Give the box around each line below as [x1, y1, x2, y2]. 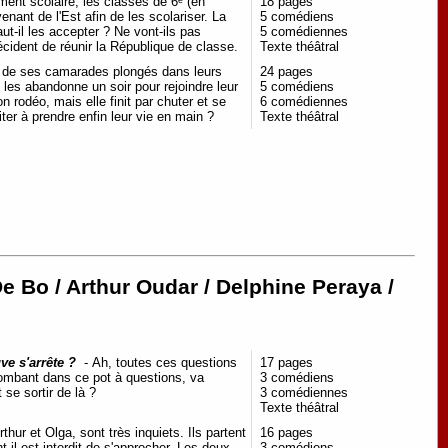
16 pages [260, 425, 313, 441]
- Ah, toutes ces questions [80, 355, 237, 371]
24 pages [260, 64, 313, 79]
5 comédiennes [260, 24, 348, 39]
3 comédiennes [260, 385, 348, 401]
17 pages [260, 355, 313, 371]
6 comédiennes [260, 94, 348, 109]
